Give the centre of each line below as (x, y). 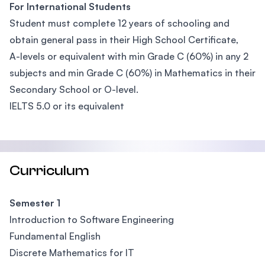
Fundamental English (55, 236)
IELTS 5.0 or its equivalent (67, 106)
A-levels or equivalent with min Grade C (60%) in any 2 (129, 56)
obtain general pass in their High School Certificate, (124, 40)
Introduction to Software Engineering (92, 219)
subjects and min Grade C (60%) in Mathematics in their (132, 73)
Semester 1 (35, 203)
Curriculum (49, 171)
